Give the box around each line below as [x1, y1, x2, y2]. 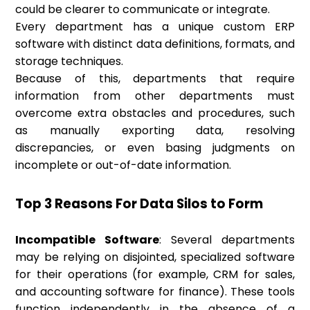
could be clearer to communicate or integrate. [15, 1, 271, 18]
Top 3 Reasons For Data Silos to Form [15, 194, 264, 214]
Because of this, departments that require [15, 71, 295, 87]
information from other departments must [15, 88, 295, 104]
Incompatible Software [15, 232, 160, 248]
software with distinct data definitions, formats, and [15, 36, 295, 53]
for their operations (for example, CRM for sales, [15, 266, 295, 283]
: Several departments [159, 232, 295, 248]
